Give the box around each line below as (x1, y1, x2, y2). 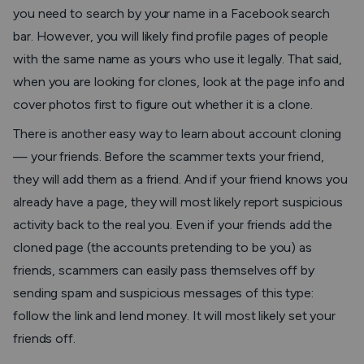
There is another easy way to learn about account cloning (13, 126, 342, 141)
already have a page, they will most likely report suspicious (13, 194, 343, 210)
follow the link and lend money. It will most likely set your (13, 308, 336, 323)
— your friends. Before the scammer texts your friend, (13, 149, 324, 164)
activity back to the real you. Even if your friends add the (13, 217, 333, 232)
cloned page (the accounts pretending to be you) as (13, 240, 312, 255)
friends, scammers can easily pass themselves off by (13, 262, 314, 278)
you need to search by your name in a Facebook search (13, 6, 330, 21)
